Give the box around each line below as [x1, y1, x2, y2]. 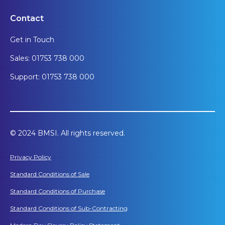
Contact [10, 14, 44, 24]
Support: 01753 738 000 [10, 72, 94, 82]
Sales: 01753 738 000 [10, 54, 84, 63]
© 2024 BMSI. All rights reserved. [10, 129, 125, 138]
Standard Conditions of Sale [10, 170, 89, 178]
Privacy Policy [10, 153, 51, 161]
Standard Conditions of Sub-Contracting [10, 204, 128, 212]
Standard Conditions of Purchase [10, 187, 105, 195]
